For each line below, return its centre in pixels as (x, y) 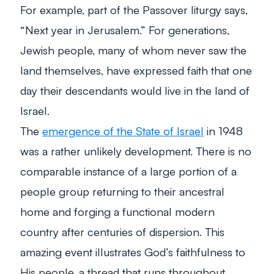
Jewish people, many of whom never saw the (133, 50)
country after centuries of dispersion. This (122, 231)
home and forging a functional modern (117, 211)
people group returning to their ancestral (122, 191)
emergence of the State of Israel (123, 130)
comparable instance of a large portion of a (128, 171)
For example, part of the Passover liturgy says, (134, 9)
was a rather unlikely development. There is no (136, 150)
